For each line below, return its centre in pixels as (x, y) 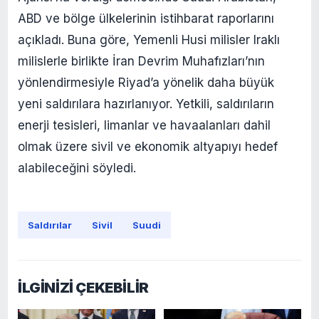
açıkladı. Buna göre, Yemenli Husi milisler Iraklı (149, 40)
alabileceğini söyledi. (77, 168)
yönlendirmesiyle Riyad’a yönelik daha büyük (146, 83)
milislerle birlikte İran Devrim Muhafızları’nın (141, 62)
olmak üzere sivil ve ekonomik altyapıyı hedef (148, 147)
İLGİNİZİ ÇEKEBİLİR (83, 288)
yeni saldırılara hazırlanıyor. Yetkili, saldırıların (146, 104)
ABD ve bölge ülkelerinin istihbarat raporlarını (146, 19)
